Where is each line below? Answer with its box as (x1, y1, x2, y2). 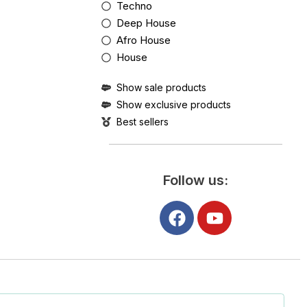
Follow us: (163, 172, 228, 188)
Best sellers (116, 116, 169, 127)
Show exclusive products (116, 99, 231, 110)
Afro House (116, 34, 171, 47)
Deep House (116, 16, 176, 29)
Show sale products (116, 82, 206, 93)
